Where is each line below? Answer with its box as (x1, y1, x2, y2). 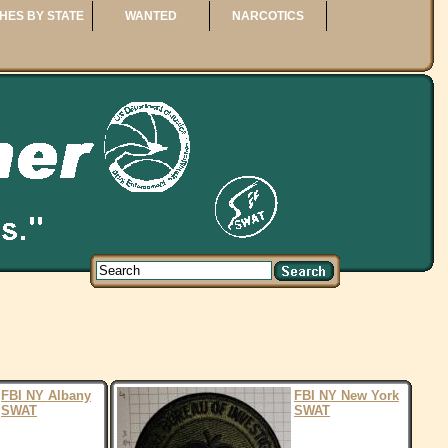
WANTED (125, 9, 178, 23)
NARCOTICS (232, 9, 305, 23)
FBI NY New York (294, 388, 399, 403)
